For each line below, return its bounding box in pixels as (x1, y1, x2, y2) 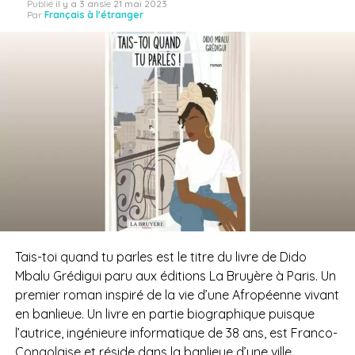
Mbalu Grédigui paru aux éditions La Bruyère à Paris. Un (14, 267, 336, 284)
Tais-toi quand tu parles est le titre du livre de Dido (14, 248, 307, 265)
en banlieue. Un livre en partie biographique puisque (14, 305, 315, 322)
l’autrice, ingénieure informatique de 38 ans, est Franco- (14, 324, 338, 341)
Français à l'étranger (44, 9, 143, 21)
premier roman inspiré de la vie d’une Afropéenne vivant (14, 286, 339, 303)
